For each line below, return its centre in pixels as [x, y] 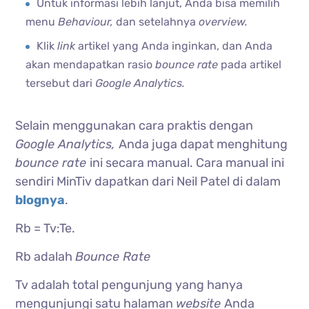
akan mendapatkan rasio [91, 64]
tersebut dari [61, 83]
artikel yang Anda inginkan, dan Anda [176, 46]
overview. [225, 21]
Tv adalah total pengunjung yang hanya [129, 285]
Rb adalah [46, 256]
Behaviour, [87, 21]
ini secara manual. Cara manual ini [187, 162]
